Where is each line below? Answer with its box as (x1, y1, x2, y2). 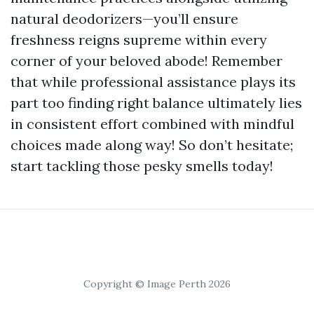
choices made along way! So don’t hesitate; (11, 136, 293, 153)
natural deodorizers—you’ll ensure (11, 10, 238, 27)
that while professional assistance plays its (11, 73, 296, 90)
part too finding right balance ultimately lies (11, 94, 302, 111)
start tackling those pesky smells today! (11, 157, 273, 175)
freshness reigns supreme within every (11, 31, 267, 48)
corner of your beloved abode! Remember (11, 52, 282, 69)
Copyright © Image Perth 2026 (83, 278, 231, 290)
